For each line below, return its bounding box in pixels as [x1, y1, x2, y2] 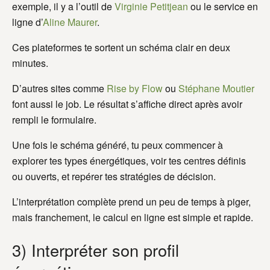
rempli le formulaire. [12, 113, 96, 127]
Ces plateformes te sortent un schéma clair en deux [12, 40, 230, 55]
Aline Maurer [43, 15, 97, 30]
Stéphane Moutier [178, 81, 254, 96]
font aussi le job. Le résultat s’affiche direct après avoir [12, 97, 242, 111]
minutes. [12, 56, 48, 71]
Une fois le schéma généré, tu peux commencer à [12, 138, 223, 152]
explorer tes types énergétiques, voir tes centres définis [12, 154, 246, 168]
